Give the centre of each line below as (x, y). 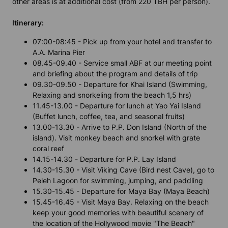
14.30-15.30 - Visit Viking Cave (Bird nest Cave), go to (123, 170)
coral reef (48, 149)
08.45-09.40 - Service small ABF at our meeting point (122, 63)
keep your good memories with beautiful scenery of (118, 213)
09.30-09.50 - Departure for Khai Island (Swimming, (120, 84)
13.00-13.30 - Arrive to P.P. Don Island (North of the (120, 127)
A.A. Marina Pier (59, 52)
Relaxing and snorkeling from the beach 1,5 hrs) (112, 95)
